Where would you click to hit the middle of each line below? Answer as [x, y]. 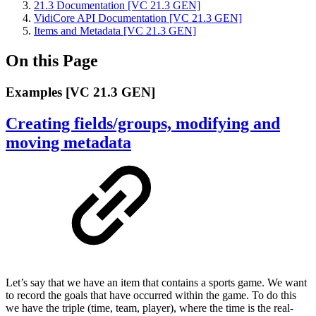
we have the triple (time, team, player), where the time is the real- [150, 308]
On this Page [52, 60]
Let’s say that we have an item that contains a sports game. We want [156, 282]
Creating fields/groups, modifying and [143, 123]
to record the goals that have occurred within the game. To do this [151, 295]
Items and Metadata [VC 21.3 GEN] [115, 31]
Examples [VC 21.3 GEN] [80, 92]
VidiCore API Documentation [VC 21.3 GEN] [138, 18]
